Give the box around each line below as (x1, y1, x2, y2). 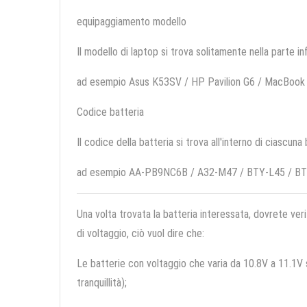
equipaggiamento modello (77, 15, 186, 29)
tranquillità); (77, 276, 127, 290)
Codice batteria (77, 106, 144, 119)
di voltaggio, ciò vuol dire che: (77, 227, 204, 241)
